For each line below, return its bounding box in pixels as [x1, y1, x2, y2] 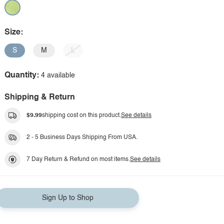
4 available [41, 72, 75, 79]
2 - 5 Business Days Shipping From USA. [26, 134, 137, 140]
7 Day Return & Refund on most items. [26, 156, 130, 162]
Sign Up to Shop [41, 194, 93, 201]
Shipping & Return [4, 93, 75, 101]
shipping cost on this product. [42, 112, 121, 118]
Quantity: [4, 71, 39, 79]
